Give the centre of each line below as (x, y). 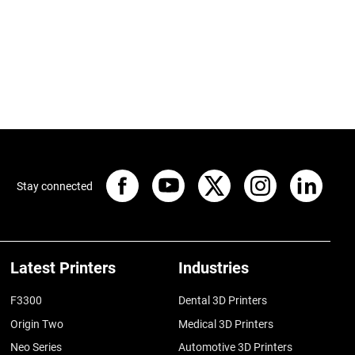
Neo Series (36, 347)
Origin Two (37, 324)
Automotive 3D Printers (236, 347)
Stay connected (55, 186)
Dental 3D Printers (223, 301)
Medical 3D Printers (226, 324)
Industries (214, 268)
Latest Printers (63, 268)
